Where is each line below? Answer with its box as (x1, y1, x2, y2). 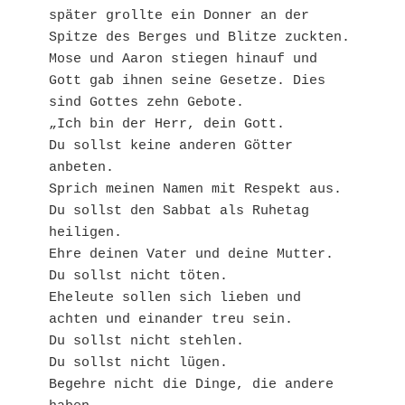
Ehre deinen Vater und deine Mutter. (49, 246, 334, 262)
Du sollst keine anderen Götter (49, 137, 293, 154)
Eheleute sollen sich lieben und (49, 289, 301, 306)
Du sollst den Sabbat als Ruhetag (49, 202, 309, 219)
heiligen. (49, 224, 122, 240)
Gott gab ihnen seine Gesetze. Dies (49, 72, 325, 89)
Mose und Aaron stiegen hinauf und (49, 51, 317, 67)
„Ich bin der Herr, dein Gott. (49, 116, 285, 132)
